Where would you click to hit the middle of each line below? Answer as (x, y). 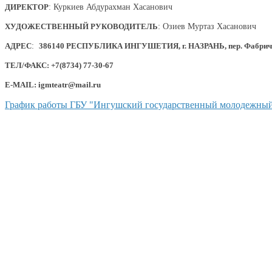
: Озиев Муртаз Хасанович (207, 26)
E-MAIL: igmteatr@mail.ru (53, 85)
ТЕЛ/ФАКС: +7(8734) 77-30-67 (59, 65)
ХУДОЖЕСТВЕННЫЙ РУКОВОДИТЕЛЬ (81, 26)
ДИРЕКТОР (27, 7)
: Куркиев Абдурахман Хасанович (110, 7)
